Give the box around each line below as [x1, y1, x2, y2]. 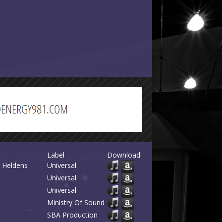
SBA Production [47, 210, 98, 220]
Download [107, 150, 140, 160]
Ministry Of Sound [47, 198, 105, 207]
